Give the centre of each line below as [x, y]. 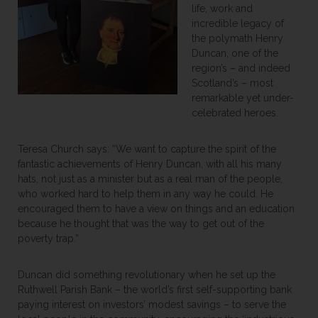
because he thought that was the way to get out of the [141, 224]
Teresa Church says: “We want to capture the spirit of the [147, 149]
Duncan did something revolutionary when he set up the [147, 275]
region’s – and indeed [241, 68]
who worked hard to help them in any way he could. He [146, 194]
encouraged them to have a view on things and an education [156, 209]
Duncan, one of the [235, 53]
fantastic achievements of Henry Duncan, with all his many [150, 164]
